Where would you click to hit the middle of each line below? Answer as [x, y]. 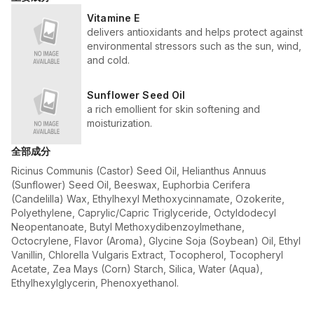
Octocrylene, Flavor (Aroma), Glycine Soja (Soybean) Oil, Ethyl [156, 240]
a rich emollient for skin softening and [173, 109]
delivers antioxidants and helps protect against [195, 32]
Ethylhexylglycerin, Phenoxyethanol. [95, 282]
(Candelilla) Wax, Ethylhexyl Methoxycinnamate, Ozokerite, [148, 198]
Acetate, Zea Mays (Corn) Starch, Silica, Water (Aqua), [137, 268]
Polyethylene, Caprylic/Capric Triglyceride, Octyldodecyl [144, 212]
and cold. [108, 60]
